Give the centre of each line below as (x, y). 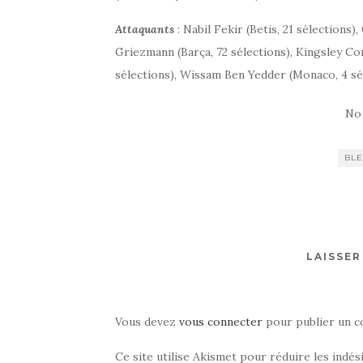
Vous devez (147, 321)
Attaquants (145, 29)
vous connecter (221, 321)
